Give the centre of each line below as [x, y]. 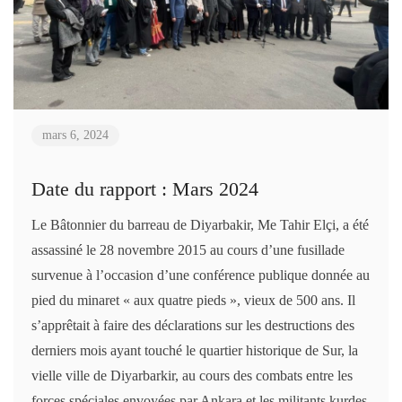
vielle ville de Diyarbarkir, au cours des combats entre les [192, 376]
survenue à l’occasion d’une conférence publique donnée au [201, 275]
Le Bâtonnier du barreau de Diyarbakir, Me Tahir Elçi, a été [200, 225]
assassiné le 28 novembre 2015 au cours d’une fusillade [188, 250]
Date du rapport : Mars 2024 [145, 189]
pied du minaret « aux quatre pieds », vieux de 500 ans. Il [193, 301]
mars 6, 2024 [75, 135]
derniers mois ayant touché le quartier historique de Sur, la [195, 351]
